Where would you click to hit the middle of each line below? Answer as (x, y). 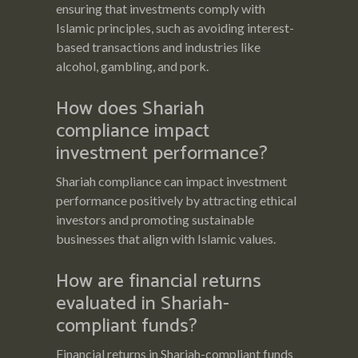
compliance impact (133, 131)
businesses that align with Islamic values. (166, 238)
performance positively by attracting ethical (176, 200)
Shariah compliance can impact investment (171, 181)
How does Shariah (130, 109)
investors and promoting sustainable (155, 219)
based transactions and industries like (158, 46)
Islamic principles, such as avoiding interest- (175, 27)
